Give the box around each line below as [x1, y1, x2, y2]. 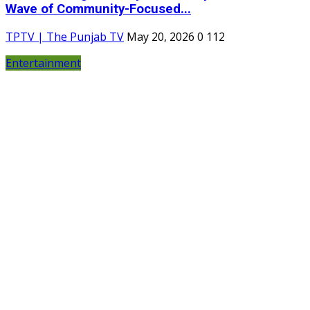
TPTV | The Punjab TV [6, 29, 124, 45]
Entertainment [6, 55, 81, 71]
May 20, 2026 [127, 29, 194, 45]
